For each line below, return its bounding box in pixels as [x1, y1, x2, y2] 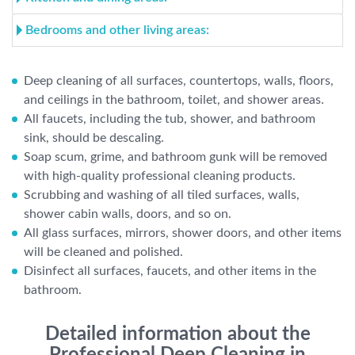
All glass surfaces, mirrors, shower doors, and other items [24, 227, 342, 239]
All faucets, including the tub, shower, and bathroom [24, 113, 315, 125]
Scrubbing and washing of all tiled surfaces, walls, [24, 189, 300, 201]
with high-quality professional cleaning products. [24, 170, 296, 182]
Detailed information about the [44, 325, 311, 344]
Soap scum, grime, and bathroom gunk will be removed [24, 151, 327, 163]
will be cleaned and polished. [24, 246, 183, 258]
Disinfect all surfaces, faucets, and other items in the [24, 265, 316, 277]
